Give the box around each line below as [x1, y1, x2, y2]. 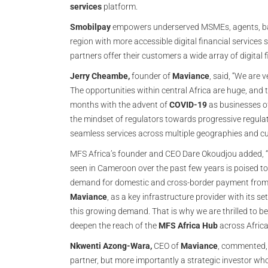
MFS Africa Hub [159, 221, 218, 230]
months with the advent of [70, 100, 169, 109]
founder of [130, 71, 172, 81]
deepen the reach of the [70, 221, 159, 230]
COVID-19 [169, 100, 207, 109]
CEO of [152, 241, 181, 251]
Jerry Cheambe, [70, 71, 130, 81]
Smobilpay [70, 22, 111, 32]
